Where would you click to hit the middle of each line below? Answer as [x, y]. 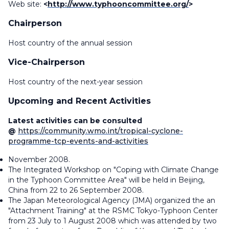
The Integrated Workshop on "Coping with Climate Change [113, 170]
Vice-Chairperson [47, 62]
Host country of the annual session [70, 43]
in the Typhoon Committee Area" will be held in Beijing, [106, 180]
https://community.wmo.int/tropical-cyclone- [100, 131]
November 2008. [39, 159]
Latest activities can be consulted [75, 121]
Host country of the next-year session [75, 82]
